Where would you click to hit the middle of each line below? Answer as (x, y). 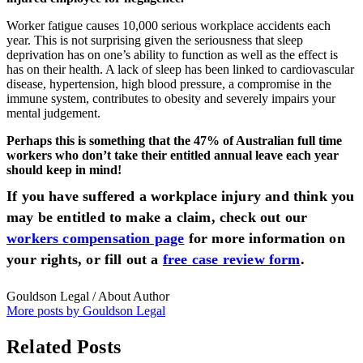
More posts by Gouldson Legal (86, 310)
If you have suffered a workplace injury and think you (181, 196)
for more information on (265, 238)
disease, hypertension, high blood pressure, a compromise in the (169, 83)
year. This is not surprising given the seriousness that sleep (155, 40)
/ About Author (131, 296)
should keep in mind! (64, 169)
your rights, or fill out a (85, 259)
